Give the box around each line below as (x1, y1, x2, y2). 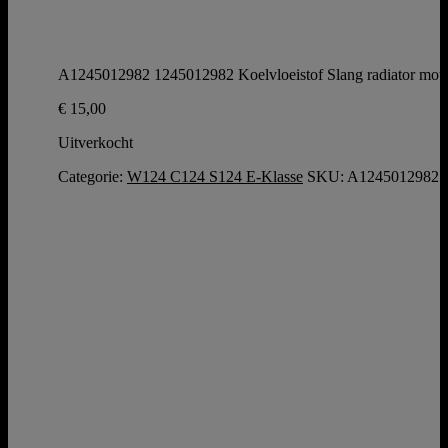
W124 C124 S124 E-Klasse (127, 167, 303, 185)
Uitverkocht (58, 133, 133, 151)
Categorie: (58, 167, 127, 185)
